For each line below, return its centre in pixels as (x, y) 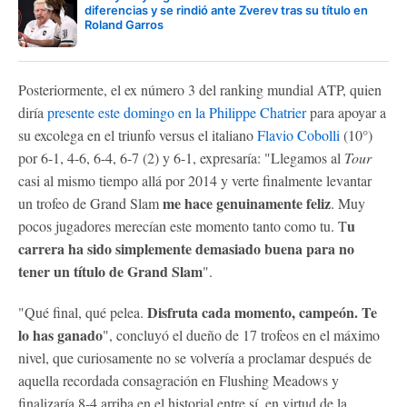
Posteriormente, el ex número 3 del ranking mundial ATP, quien (200, 89)
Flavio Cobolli (298, 134)
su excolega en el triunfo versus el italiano (138, 134)
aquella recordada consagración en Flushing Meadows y (179, 380)
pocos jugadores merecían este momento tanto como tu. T (183, 225)
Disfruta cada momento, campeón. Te (262, 312)
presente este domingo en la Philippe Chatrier (177, 112)
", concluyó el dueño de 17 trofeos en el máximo (241, 334)
